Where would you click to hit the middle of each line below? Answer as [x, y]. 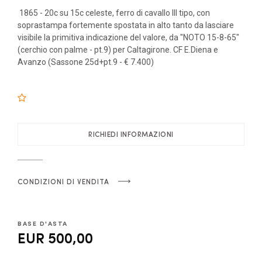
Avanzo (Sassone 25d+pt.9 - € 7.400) [86, 62]
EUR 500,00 [55, 237]
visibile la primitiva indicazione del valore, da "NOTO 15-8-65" [128, 37]
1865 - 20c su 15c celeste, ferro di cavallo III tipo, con [114, 13]
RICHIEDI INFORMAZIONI [131, 134]
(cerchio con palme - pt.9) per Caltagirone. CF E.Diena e [118, 49]
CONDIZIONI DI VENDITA [63, 181]
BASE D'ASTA [43, 223]
